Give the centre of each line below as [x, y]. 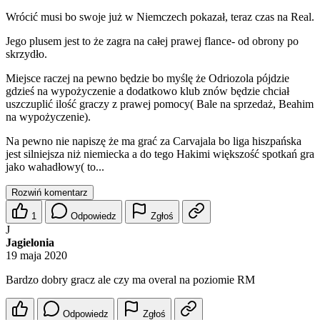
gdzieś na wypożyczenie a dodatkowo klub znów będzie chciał [147, 91]
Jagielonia [30, 243]
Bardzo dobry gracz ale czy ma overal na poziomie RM [130, 280]
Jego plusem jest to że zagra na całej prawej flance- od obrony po [152, 41]
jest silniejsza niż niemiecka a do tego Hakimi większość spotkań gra [160, 154]
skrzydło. [26, 54]
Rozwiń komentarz [50, 193]
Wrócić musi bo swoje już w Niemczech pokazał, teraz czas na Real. [160, 17]
